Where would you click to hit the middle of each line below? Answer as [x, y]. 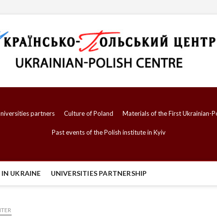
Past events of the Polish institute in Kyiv [108, 132]
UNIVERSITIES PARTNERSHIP [99, 173]
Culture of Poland [89, 114]
